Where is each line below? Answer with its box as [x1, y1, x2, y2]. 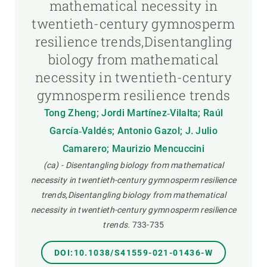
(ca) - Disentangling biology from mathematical [43, 160, 224, 170]
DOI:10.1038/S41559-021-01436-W [54, 248, 213, 257]
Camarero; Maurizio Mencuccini [62, 143, 205, 154]
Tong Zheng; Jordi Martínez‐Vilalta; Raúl [44, 107, 223, 119]
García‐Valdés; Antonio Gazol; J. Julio [49, 125, 218, 136]
